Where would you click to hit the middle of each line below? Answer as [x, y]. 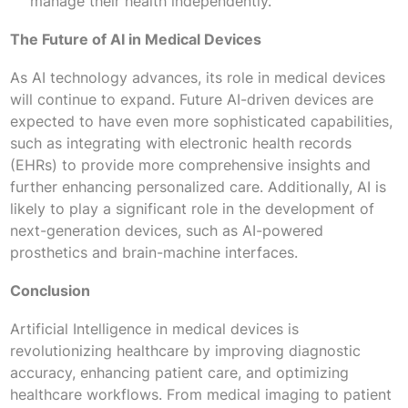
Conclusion [50, 290]
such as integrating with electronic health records [180, 143]
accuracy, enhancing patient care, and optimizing [179, 372]
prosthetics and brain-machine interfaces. [153, 252]
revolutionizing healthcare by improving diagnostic [185, 350]
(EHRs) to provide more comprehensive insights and [190, 164]
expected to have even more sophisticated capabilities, [201, 121]
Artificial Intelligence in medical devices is [154, 328]
